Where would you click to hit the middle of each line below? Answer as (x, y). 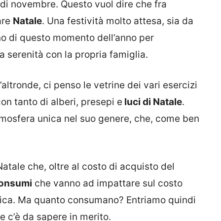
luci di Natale (152, 102)
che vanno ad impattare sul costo (107, 183)
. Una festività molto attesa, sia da (118, 21)
